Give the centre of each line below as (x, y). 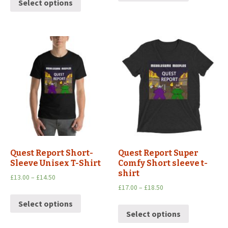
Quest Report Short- (52, 153)
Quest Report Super (159, 153)
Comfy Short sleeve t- (163, 163)
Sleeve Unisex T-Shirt (55, 163)
